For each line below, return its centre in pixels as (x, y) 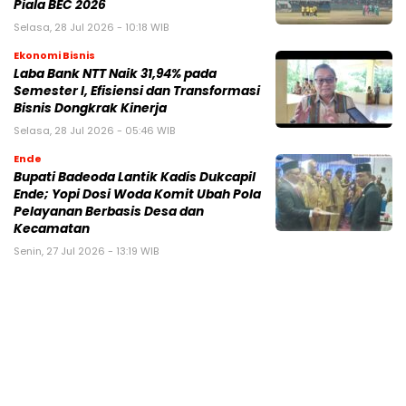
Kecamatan (52, 229)
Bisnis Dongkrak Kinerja (90, 109)
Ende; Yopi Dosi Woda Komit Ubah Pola (137, 195)
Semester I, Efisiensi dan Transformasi (137, 92)
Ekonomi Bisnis (54, 56)
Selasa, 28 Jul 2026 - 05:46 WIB (94, 131)
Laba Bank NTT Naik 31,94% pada (115, 74)
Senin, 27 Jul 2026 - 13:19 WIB (86, 251)
